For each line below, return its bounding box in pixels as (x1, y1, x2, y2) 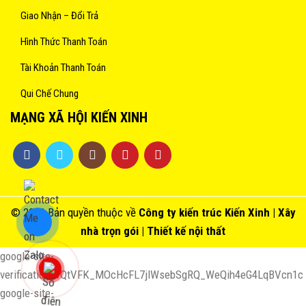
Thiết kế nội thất (147, 224, 225, 238)
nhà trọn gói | (81, 224, 147, 238)
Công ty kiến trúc (138, 206, 222, 220)
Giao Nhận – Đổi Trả (20, 10, 98, 23)
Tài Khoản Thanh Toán (20, 61, 106, 74)
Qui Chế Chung (20, 87, 79, 100)
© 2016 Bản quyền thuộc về (10, 206, 139, 220)
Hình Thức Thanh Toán (20, 36, 107, 48)
